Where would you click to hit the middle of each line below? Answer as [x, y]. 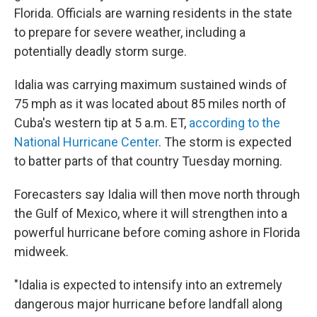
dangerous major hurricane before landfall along [148, 304]
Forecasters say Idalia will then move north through [157, 194]
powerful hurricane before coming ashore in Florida [157, 232]
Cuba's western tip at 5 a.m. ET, [102, 123]
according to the [235, 123]
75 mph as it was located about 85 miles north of [150, 104]
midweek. [41, 252]
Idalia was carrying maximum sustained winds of [151, 85]
